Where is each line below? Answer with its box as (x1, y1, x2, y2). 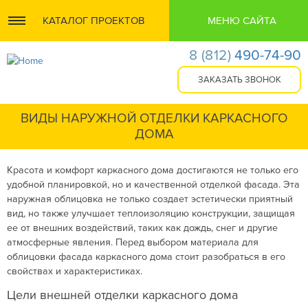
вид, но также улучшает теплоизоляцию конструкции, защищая (7, 208, 295, 219)
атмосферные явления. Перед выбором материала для (7, 236, 258, 248)
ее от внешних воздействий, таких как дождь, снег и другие (7, 222, 278, 234)
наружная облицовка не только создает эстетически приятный (7, 193, 293, 205)
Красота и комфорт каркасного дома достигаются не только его (7, 164, 298, 176)
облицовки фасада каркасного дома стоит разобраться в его (7, 251, 285, 263)
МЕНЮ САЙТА (208, 14, 277, 27)
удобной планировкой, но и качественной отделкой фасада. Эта (7, 179, 300, 190)
